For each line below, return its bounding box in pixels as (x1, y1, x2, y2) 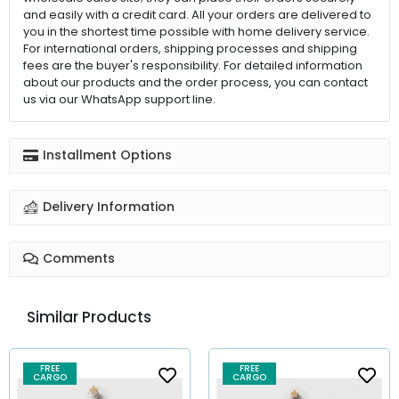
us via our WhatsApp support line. (23, 90, 216, 108)
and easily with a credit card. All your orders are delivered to (23, 5, 371, 23)
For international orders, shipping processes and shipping (23, 39, 357, 57)
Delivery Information (43, 198, 175, 216)
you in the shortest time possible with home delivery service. (23, 22, 370, 40)
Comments (43, 249, 115, 268)
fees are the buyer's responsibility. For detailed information (23, 56, 362, 74)
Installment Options (43, 146, 172, 165)
